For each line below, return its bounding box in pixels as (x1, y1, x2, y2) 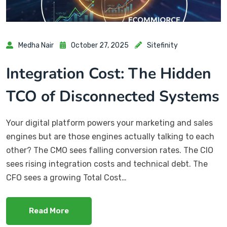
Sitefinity (147, 41, 178, 50)
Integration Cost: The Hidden (6, 63, 211, 85)
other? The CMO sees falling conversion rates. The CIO (6, 145, 213, 156)
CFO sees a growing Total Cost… (6, 173, 127, 183)
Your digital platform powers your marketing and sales (6, 118, 213, 128)
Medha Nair (18, 41, 54, 50)
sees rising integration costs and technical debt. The (6, 159, 208, 169)
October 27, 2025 (71, 41, 129, 50)
